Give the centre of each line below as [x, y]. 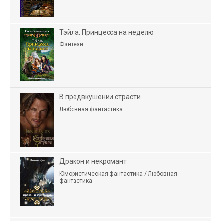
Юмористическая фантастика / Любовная [118, 173]
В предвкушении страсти [100, 96]
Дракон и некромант [93, 161]
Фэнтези [71, 44]
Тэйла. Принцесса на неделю [107, 32]
